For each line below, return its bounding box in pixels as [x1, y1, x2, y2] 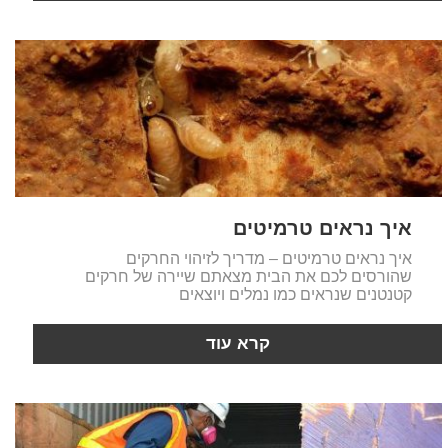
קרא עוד [205, 333, 270, 353]
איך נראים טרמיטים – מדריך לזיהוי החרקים [125, 249, 412, 267]
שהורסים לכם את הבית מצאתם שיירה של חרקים [84, 267, 412, 285]
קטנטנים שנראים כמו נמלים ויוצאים [178, 285, 412, 303]
